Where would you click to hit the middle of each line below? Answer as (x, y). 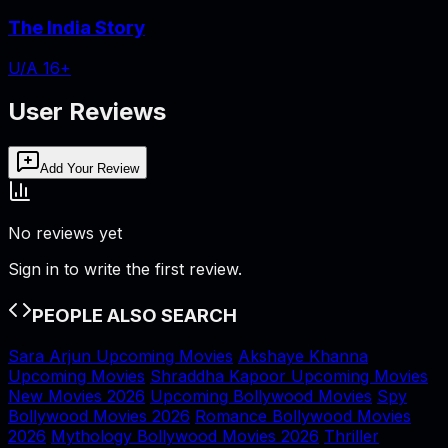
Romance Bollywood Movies (303, 415)
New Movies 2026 (76, 395)
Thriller (351, 435)
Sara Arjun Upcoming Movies (120, 355)
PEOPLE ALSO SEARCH (134, 316)
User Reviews (87, 112)
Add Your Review (89, 169)
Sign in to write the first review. (125, 269)
